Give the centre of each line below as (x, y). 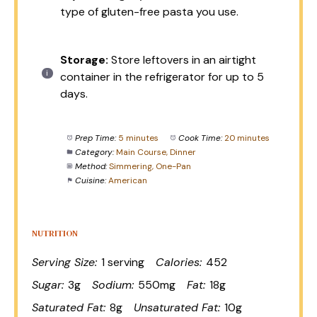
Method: (91, 166)
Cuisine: (90, 180)
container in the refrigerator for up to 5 (162, 77)
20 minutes (247, 138)
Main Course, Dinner (156, 152)
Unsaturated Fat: (177, 307)
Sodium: (113, 285)
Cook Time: (200, 138)
